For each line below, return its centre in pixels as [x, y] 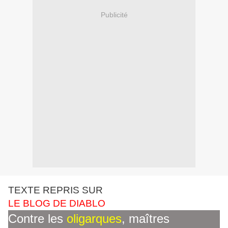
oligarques [94, 219]
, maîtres [146, 219]
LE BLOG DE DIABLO [57, 204]
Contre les [37, 219]
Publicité [114, 15]
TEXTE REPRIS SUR [55, 190]
